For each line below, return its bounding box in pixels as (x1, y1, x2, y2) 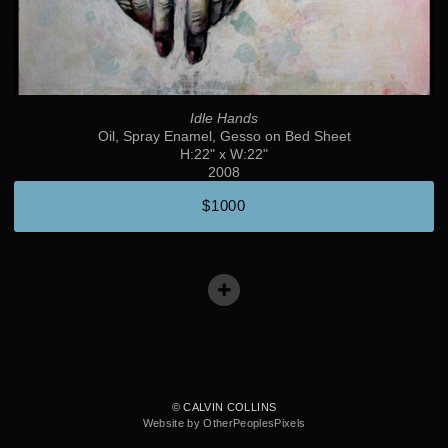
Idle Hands (190, 110, 258, 126)
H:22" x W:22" (180, 146, 268, 162)
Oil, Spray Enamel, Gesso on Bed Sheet (97, 128, 351, 144)
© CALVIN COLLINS (171, 401, 277, 414)
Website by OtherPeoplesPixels (142, 417, 306, 430)
